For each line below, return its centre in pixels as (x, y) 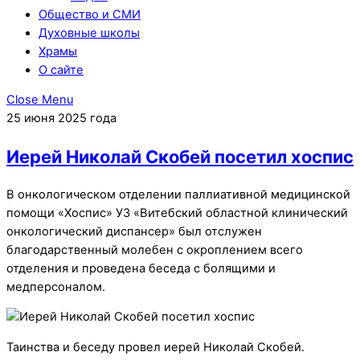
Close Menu (40, 100)
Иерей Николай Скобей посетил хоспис (180, 156)
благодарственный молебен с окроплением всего (155, 250)
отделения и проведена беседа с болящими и (141, 268)
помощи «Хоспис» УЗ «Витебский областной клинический (177, 213)
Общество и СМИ (90, 14)
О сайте (61, 70)
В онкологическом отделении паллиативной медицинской (178, 194)
